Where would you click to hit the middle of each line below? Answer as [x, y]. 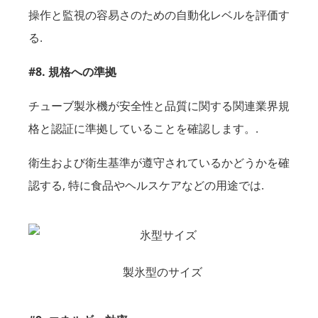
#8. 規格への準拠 [72, 72]
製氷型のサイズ [163, 272]
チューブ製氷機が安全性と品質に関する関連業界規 [159, 106]
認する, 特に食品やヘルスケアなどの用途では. [146, 186]
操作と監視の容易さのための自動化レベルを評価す [159, 15]
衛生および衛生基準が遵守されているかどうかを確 [159, 163]
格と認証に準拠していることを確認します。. [143, 129]
